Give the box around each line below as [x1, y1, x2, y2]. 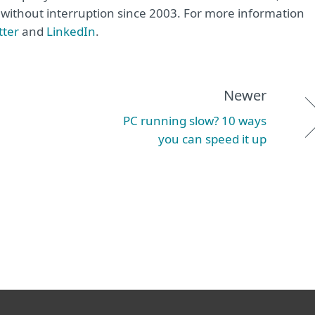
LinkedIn [46, 23, 96, 39]
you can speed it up [158, 131, 266, 147]
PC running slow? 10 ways [123, 112, 266, 129]
